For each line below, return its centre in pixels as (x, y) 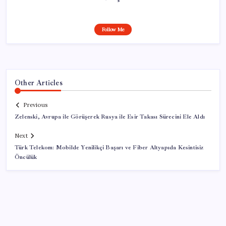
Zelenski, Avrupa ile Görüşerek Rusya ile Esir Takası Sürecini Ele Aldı (110, 117)
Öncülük (26, 157)
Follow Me (113, 29)
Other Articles (39, 82)
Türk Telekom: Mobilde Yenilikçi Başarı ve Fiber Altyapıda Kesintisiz (109, 148)
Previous (35, 105)
